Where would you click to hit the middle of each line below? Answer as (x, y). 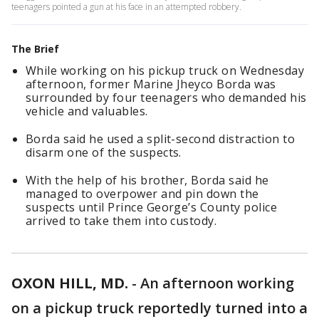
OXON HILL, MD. (70, 283)
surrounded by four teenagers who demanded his (166, 98)
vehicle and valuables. (87, 111)
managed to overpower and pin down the (142, 194)
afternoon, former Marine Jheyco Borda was (151, 84)
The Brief (35, 49)
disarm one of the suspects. (104, 152)
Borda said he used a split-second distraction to (161, 139)
